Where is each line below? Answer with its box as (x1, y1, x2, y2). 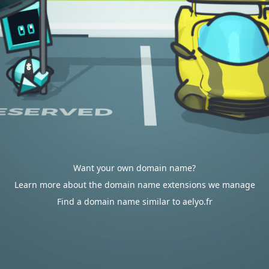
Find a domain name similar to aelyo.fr (56, 196, 213, 207)
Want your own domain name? (73, 162, 196, 174)
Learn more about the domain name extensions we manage (14, 179, 255, 190)
